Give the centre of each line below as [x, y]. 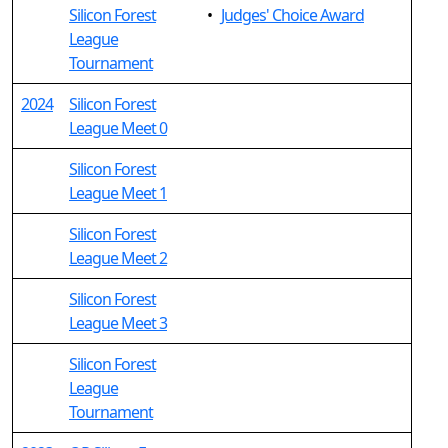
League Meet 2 [118, 258]
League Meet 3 [118, 323]
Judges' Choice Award [292, 15]
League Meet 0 [118, 128]
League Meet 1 [118, 193]
